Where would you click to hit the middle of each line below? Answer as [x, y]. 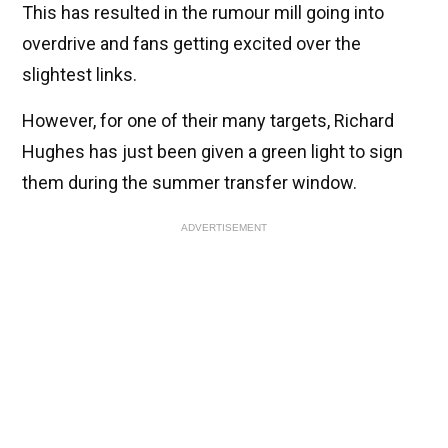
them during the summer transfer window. [189, 183]
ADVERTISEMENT [224, 228]
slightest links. [79, 75]
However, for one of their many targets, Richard [208, 121]
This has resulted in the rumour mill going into [203, 13]
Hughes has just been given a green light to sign [212, 152]
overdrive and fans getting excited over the [191, 44]
